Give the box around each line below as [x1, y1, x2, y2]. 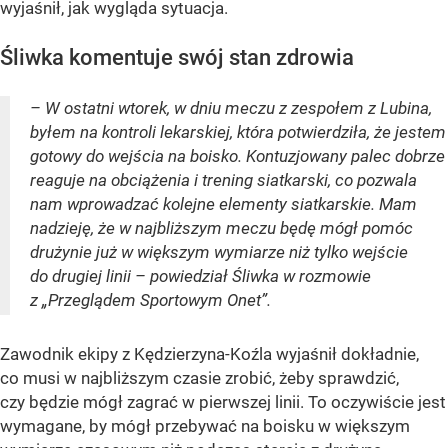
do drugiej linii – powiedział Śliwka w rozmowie [30, 266, 371, 287]
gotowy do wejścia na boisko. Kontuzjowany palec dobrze [30, 146, 445, 167]
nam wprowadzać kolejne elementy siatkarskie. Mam [30, 194, 417, 215]
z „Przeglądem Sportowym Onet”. [30, 290, 271, 311]
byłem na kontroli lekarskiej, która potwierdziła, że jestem [30, 122, 446, 143]
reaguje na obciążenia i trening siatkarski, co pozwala [30, 170, 417, 191]
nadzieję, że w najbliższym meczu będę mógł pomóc [30, 218, 413, 239]
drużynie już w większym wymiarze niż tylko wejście [30, 242, 408, 263]
